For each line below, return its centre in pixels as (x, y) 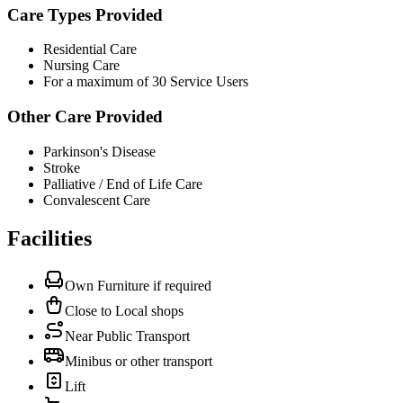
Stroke (62, 167)
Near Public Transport (127, 336)
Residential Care (90, 49)
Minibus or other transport (139, 361)
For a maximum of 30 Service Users (146, 82)
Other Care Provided (85, 116)
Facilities (49, 238)
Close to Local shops (124, 310)
